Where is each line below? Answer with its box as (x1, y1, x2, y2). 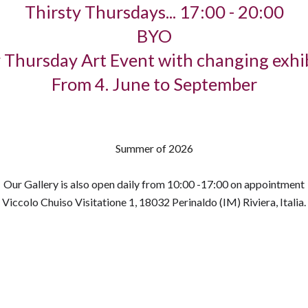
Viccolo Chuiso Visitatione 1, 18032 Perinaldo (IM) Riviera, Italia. (2, 195, 306, 208)
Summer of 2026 (115, 142, 193, 155)
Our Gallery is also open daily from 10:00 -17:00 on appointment (3, 177, 305, 190)
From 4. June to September (51, 74, 257, 94)
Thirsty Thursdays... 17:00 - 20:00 (24, 1, 284, 22)
